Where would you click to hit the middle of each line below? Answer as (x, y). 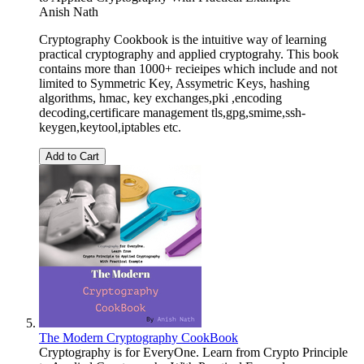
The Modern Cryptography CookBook (139, 337)
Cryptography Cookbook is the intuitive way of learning (183, 39)
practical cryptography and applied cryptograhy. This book (189, 54)
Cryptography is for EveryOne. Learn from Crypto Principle (193, 352)
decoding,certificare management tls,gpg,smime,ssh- (172, 112)
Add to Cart (72, 156)
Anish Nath (69, 11)
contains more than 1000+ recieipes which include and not (188, 68)
